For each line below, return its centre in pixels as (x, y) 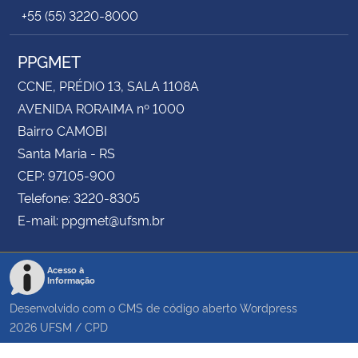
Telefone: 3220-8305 (79, 198)
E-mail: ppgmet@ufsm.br (91, 220)
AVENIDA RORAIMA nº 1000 (101, 108)
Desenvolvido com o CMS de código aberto (125, 308)
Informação (71, 280)
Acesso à (66, 270)
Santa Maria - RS (66, 153)
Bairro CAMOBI (62, 131)
